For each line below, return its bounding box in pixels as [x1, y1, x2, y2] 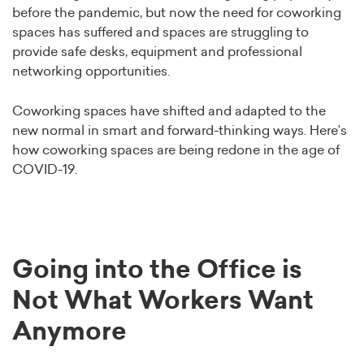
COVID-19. [12, 163, 77, 177]
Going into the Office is [12, 258, 302, 284]
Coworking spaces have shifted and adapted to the [12, 105, 326, 119]
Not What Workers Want [12, 288, 314, 314]
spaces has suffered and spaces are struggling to [12, 26, 309, 40]
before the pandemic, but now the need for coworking [12, 6, 341, 20]
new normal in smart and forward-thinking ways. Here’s [12, 124, 347, 138]
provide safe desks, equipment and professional [12, 45, 302, 59]
